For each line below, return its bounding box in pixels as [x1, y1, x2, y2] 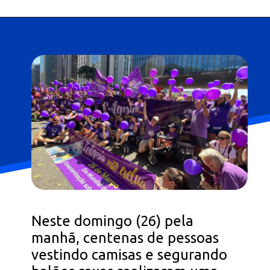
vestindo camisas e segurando [31, 246, 228, 263]
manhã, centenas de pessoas [31, 230, 219, 246]
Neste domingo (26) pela [31, 213, 194, 230]
